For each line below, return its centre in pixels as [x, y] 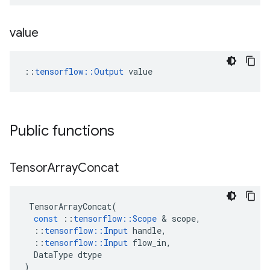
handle [147, 231]
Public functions [64, 131]
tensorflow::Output [79, 71]
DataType [53, 255]
